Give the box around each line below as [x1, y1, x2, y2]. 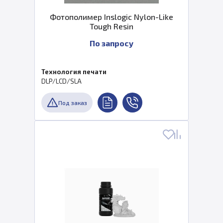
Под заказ [58, 99, 87, 106]
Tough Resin [90, 21, 133, 31]
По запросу [90, 38, 133, 48]
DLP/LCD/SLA [41, 77, 82, 85]
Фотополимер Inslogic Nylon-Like [50, 12, 173, 21]
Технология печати [41, 68, 107, 76]
